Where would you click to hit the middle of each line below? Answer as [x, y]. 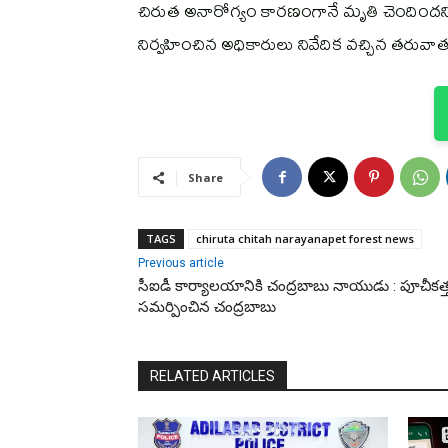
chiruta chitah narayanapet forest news [305, 239]
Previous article [181, 263]
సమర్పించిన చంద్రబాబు [207, 307]
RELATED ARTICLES [212, 376]
